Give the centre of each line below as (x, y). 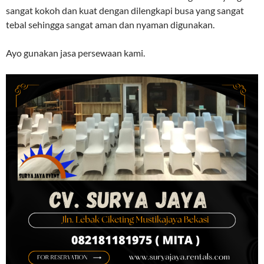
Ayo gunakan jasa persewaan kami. (75, 52)
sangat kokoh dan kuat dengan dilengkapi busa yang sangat (125, 10)
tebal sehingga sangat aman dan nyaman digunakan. (110, 24)
